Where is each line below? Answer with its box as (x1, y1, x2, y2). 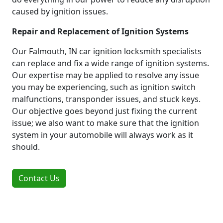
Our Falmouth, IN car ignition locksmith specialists (12, 45, 202, 57)
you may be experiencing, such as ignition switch (12, 81, 196, 93)
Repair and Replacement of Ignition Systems (12, 25, 189, 37)
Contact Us (18, 172, 60, 184)
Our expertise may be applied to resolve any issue (12, 69, 199, 81)
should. (12, 141, 40, 152)
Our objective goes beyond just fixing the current (12, 105, 197, 116)
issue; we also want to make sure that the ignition (12, 117, 199, 128)
